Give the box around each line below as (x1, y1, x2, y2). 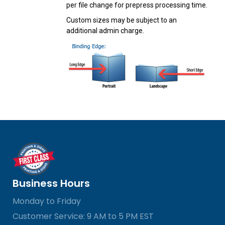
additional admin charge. (66, 26, 145, 35)
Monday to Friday (13, 195, 81, 207)
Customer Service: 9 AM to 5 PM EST (13, 210, 154, 222)
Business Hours (13, 176, 90, 191)
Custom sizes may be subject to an (66, 16, 177, 24)
